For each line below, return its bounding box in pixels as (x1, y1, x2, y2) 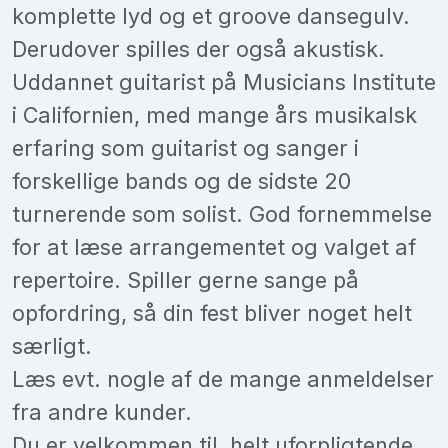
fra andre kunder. (12, 398, 192, 425)
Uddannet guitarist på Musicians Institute (12, 68, 436, 95)
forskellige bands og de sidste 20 (12, 167, 351, 194)
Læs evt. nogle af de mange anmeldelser (12, 365, 434, 392)
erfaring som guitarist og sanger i (12, 134, 359, 161)
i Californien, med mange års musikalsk (12, 101, 417, 128)
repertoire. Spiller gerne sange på (12, 266, 359, 293)
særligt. (12, 332, 92, 359)
